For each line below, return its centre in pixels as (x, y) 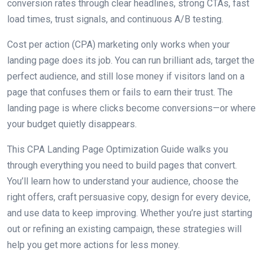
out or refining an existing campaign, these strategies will (124, 229)
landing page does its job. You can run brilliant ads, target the (131, 60)
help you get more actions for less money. (93, 245)
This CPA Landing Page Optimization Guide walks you (118, 149)
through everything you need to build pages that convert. (122, 165)
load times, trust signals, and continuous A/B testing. (115, 19)
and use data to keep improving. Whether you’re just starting (130, 213)
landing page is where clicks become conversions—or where (131, 108)
